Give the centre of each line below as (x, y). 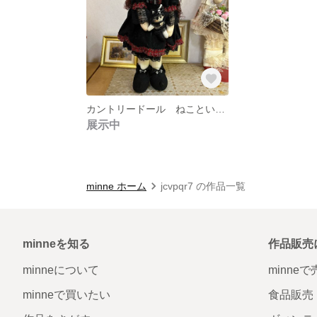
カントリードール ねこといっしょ (220, 109)
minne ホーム (116, 186)
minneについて (61, 270)
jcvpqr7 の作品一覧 (203, 186)
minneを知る (56, 243)
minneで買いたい (67, 294)
